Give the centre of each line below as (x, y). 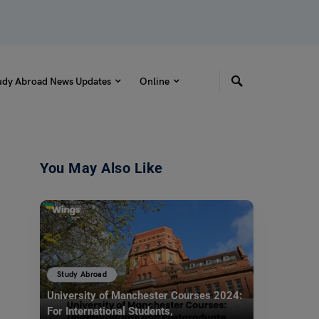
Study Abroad (82, 275)
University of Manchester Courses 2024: (145, 296)
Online (154, 81)
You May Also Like (101, 168)
